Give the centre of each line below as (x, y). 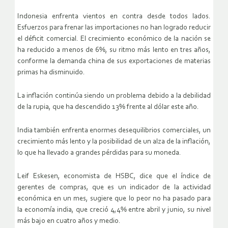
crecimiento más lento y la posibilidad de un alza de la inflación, (114, 142)
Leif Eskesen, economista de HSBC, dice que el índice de (114, 177)
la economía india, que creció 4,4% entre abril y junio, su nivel (114, 210)
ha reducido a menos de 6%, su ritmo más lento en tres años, (114, 50)
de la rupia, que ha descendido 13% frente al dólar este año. (108, 107)
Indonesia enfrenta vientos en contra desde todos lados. (114, 17)
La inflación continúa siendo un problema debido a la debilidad (114, 96)
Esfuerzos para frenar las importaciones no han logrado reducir (114, 28)
